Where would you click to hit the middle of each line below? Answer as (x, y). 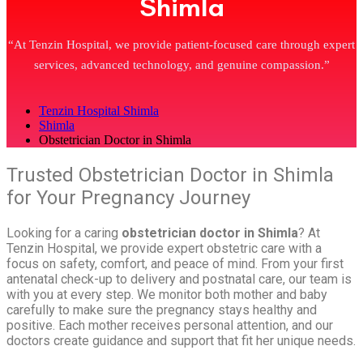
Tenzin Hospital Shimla (99, 111)
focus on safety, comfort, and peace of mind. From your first (175, 264)
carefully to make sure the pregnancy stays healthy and (162, 310)
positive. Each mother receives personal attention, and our (170, 326)
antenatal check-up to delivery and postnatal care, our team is (179, 280)
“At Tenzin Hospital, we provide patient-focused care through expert (181, 45)
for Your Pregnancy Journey (128, 198)
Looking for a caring (64, 233)
